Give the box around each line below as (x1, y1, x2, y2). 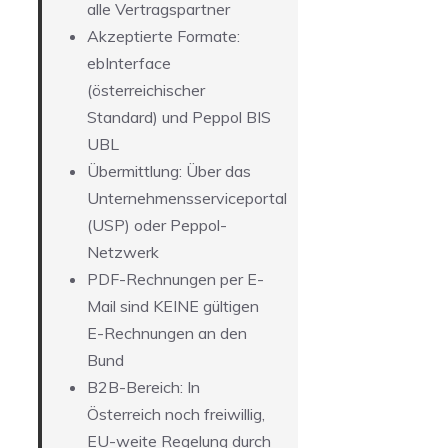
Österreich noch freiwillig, (87, 404, 265, 425)
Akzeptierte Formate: (87, 26, 240, 47)
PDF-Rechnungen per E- (87, 269, 264, 290)
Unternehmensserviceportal (87, 188, 287, 209)
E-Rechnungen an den (87, 323, 247, 344)
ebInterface (87, 53, 171, 74)
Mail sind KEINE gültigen (87, 296, 259, 317)
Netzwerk (87, 242, 159, 263)
